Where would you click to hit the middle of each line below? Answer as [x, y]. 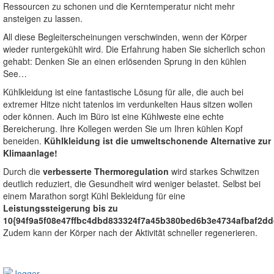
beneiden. [24, 140]
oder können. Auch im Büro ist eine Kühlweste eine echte [113, 116]
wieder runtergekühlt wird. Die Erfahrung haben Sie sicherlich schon [134, 49]
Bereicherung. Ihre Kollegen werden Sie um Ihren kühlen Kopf [123, 128]
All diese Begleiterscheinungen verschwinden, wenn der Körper [125, 36]
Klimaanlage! [30, 153]
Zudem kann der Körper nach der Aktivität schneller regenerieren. [130, 232]
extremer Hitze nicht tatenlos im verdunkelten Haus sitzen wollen [128, 104]
